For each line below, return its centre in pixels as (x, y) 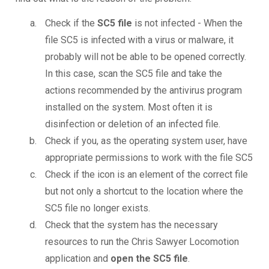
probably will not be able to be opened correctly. (146, 57)
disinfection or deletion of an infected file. (133, 124)
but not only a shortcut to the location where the (144, 192)
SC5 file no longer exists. (98, 208)
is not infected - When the (187, 23)
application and (78, 259)
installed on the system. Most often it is (129, 107)
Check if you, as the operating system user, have (146, 141)
